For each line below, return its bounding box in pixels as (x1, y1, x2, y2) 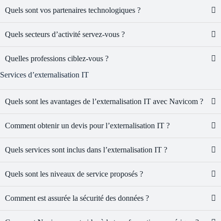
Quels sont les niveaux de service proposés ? (5, 170, 143, 179)
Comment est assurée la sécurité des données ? (5, 194, 149, 203)
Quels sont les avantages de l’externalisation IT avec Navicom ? (5, 97, 203, 106)
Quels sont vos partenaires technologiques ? (5, 6, 141, 15)
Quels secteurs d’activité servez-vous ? (5, 30, 125, 39)
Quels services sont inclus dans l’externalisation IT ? (5, 146, 167, 154)
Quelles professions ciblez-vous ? (5, 54, 109, 63)
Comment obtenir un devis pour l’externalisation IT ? (5, 121, 170, 130)
